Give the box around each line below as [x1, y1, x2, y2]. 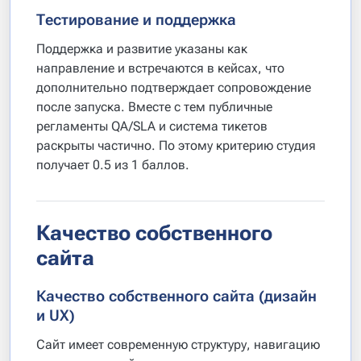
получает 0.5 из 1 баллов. [36, 157, 189, 172]
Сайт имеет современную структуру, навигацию [36, 337, 320, 352]
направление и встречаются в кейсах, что [36, 60, 284, 76]
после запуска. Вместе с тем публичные [36, 99, 272, 114]
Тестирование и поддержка [36, 10, 236, 29]
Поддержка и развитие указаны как [36, 41, 247, 56]
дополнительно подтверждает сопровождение [36, 80, 311, 95]
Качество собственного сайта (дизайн [36, 287, 317, 305]
